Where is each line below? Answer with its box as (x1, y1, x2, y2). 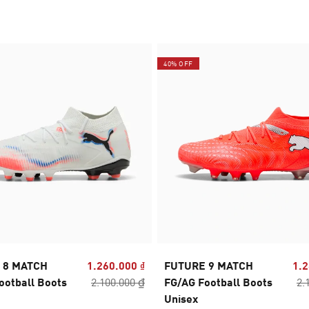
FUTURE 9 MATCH (164, 259, 253, 272)
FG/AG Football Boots (164, 275, 272, 289)
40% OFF (163, 59, 193, 68)
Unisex (164, 292, 198, 306)
